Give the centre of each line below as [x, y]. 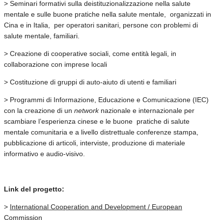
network [86, 110]
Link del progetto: [34, 189]
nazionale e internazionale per [147, 110]
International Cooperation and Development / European [96, 206]
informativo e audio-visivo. [44, 153]
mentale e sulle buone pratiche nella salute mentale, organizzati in [108, 14]
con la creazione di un [39, 110]
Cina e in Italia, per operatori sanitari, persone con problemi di [101, 25]
